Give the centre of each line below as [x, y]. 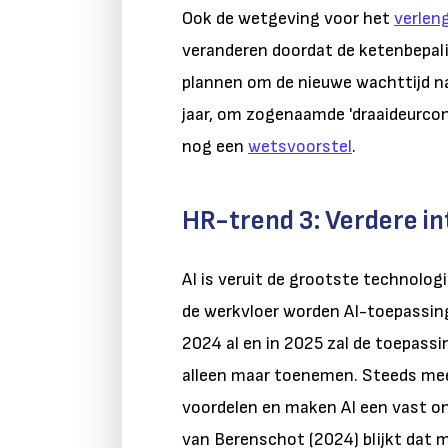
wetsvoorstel [300, 147]
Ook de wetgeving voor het [288, 19]
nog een [215, 147]
